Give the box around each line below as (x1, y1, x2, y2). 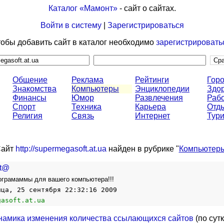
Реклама (71, 75, 103, 84)
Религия (12, 111, 42, 120)
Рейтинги (135, 75, 169, 84)
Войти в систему (40, 21, 101, 29)
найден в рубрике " (106, 144, 179, 153)
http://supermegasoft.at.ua (15, 144, 106, 153)
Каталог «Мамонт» (48, 4, 117, 12)
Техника (71, 102, 101, 111)
